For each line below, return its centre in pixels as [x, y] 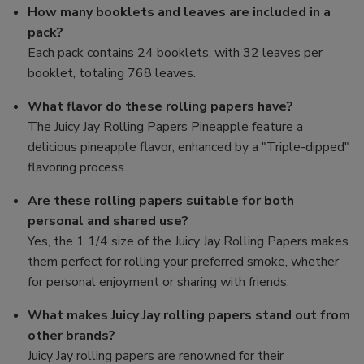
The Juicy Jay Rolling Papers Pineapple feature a [166, 127]
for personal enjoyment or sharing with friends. [159, 282]
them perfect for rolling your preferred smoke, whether [184, 262]
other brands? [72, 336]
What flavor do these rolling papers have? [161, 107]
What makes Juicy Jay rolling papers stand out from [189, 316]
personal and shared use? [108, 221]
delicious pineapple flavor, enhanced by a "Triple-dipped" [189, 147]
